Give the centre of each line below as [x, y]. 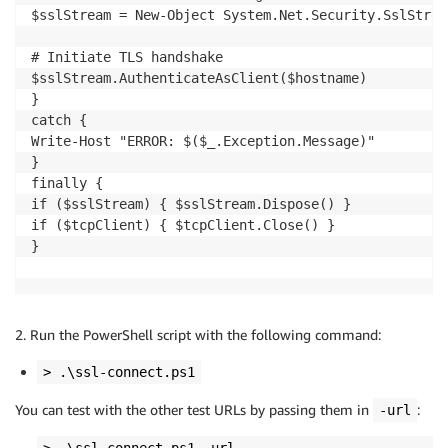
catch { [59, 120]
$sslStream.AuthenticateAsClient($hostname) [199, 78]
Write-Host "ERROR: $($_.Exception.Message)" [203, 141]
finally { [67, 183]
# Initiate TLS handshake [127, 57]
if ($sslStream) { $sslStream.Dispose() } [191, 204]
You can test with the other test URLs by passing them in [194, 410]
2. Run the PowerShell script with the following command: [198, 335]
